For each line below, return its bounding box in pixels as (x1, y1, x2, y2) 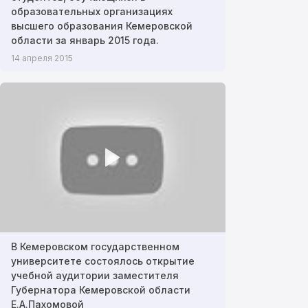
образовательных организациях (11, 5, 173, 17)
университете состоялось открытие (11, 255, 195, 267)
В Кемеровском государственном (11, 241, 179, 253)
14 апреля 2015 (11, 52, 73, 63)
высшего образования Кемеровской (11, 19, 192, 32)
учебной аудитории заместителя (11, 269, 179, 282)
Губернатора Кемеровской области (11, 284, 190, 296)
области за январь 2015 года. (11, 34, 159, 46)
